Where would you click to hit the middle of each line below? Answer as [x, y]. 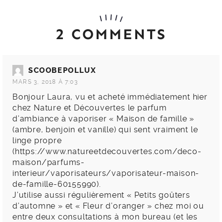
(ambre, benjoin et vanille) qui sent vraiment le [105, 130]
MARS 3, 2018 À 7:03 [45, 82]
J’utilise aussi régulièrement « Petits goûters [101, 195]
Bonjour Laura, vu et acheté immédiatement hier [110, 97]
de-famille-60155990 [55, 184]
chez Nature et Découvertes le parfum [90, 108]
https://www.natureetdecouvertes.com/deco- [108, 152]
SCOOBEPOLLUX [62, 71]
